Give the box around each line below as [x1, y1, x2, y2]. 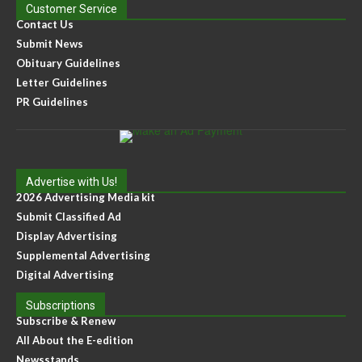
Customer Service [26, 2, 117, 16]
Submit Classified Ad [16, 210, 121, 224]
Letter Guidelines [16, 76, 107, 90]
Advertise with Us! [26, 175, 117, 189]
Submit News [16, 37, 83, 51]
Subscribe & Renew [16, 314, 116, 328]
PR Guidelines [16, 95, 88, 109]
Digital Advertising [16, 268, 114, 282]
